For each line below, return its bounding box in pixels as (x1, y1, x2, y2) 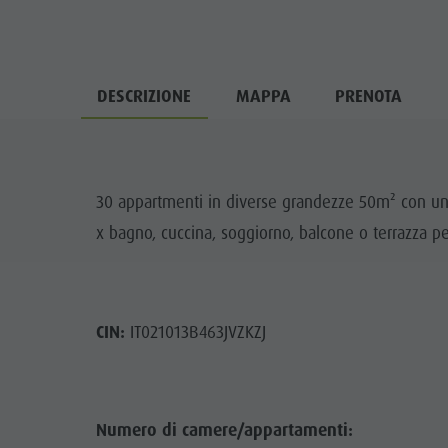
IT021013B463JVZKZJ (124, 320, 266, 343)
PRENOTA (335, 84, 403, 107)
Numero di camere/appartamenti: (95, 419, 353, 442)
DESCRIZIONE (97, 84, 192, 107)
